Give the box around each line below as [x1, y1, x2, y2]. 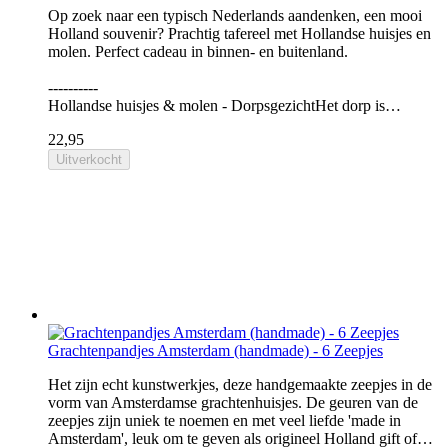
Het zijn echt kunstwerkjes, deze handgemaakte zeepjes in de [48, 376, 432, 393]
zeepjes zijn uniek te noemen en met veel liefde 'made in [48, 412, 401, 429]
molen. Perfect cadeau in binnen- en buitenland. [48, 43, 348, 60]
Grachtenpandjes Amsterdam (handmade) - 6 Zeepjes [48, 342, 383, 359]
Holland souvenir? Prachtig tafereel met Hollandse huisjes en [48, 25, 431, 42]
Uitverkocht [56, 152, 122, 167]
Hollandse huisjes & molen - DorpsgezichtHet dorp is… [48, 97, 401, 114]
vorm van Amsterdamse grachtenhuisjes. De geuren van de [48, 394, 418, 411]
